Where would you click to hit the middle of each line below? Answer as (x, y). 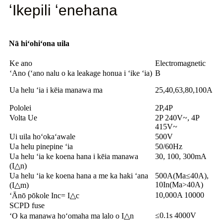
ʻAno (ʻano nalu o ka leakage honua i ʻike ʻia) (81, 73)
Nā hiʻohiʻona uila (39, 44)
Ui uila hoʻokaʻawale (42, 137)
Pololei (20, 108)
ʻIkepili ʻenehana (63, 10)
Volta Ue (23, 118)
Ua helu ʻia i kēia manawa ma (56, 90)
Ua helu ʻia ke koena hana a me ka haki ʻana (79, 176)
